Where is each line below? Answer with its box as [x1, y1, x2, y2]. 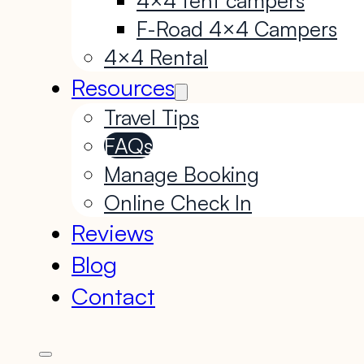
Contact [71, 280, 155, 310]
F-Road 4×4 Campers [136, 15, 337, 41]
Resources [71, 71, 175, 102]
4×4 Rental [104, 43, 208, 70]
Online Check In [104, 188, 252, 215]
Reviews [71, 217, 154, 247]
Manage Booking [104, 160, 259, 187]
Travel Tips [104, 103, 199, 130]
